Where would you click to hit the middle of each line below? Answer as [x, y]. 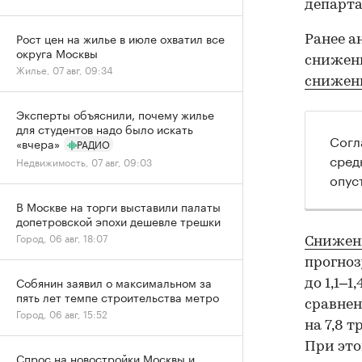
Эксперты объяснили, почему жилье [115, 114]
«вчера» [38, 143]
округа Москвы [57, 53]
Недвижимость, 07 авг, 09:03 [84, 161]
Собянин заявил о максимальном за [114, 282]
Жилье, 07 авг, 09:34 [65, 69]
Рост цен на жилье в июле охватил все [120, 38]
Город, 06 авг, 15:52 [62, 313]
